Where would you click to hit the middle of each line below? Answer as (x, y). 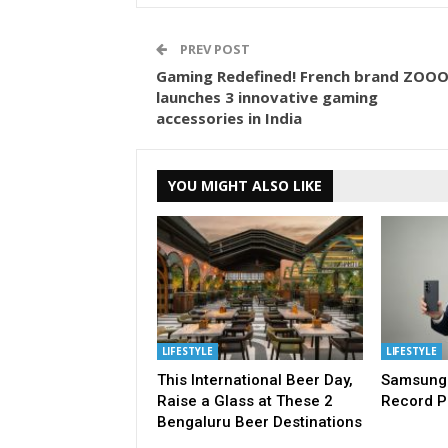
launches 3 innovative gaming (266, 97)
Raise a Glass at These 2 (244, 400)
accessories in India (228, 118)
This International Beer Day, (254, 379)
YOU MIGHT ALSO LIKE (244, 186)
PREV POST (213, 49)
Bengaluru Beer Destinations (259, 421)
